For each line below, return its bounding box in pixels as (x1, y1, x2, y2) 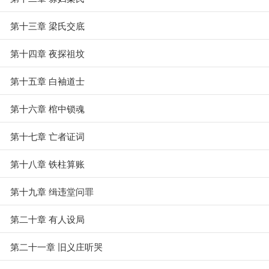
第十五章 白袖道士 (10, 74, 85, 87)
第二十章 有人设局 (10, 213, 85, 225)
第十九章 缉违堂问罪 (10, 185, 94, 198)
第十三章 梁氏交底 (10, 19, 85, 32)
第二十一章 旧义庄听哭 (10, 240, 103, 253)
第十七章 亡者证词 (10, 130, 85, 142)
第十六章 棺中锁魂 (10, 102, 85, 115)
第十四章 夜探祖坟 (10, 47, 85, 59)
